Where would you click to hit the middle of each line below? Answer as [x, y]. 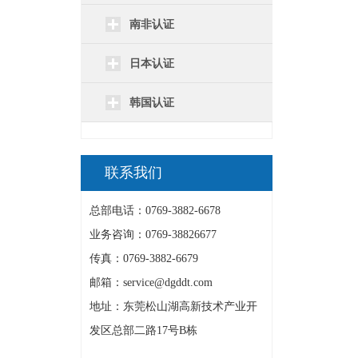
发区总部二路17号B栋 [143, 330]
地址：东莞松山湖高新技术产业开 [173, 306]
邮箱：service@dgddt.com [151, 282]
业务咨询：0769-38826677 [153, 235]
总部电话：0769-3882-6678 [155, 211]
